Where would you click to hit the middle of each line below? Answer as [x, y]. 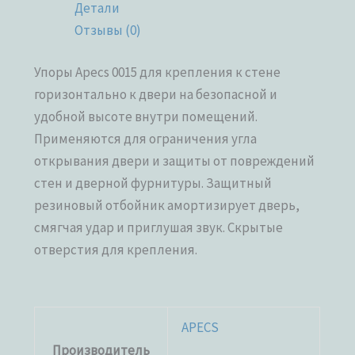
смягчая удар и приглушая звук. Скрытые [159, 228]
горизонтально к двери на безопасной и [156, 95]
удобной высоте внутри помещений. [146, 117]
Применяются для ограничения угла [146, 139]
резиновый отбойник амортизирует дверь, [167, 206]
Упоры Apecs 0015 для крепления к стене [158, 73]
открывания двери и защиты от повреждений [175, 161]
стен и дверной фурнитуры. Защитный [153, 183]
